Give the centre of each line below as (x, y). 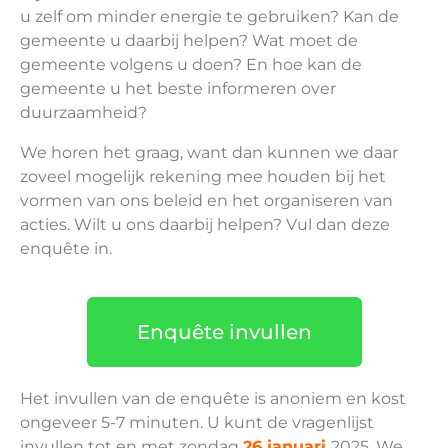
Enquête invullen (224, 332)
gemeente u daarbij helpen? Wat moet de (189, 40)
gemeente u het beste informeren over (178, 88)
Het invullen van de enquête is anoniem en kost (213, 398)
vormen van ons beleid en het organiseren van (206, 200)
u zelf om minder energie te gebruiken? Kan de (209, 16)
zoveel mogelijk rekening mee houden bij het (203, 176)
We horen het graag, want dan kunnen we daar (209, 152)
